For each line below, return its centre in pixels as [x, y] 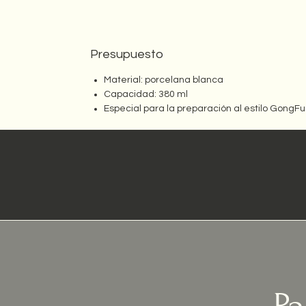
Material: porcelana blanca [164, 80]
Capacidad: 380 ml [146, 94]
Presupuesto [127, 54]
